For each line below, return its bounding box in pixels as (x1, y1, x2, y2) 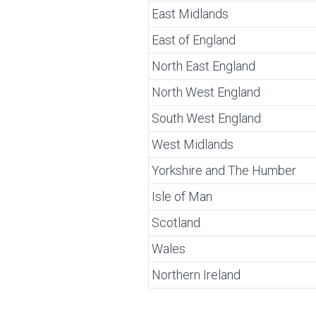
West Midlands (152, 137, 233, 152)
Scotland (152, 215, 200, 230)
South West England (152, 111, 261, 126)
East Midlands (152, 6, 229, 21)
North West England (152, 85, 260, 99)
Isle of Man (152, 189, 212, 204)
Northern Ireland (152, 267, 241, 282)
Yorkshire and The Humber (152, 163, 296, 178)
